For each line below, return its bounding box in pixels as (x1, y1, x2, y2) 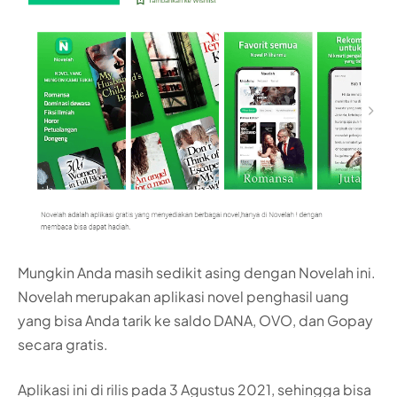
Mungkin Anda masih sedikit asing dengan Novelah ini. (18, 262, 376, 282)
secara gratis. (18, 334, 108, 354)
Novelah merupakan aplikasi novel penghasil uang (18, 286, 349, 306)
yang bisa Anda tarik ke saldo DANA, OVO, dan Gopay (18, 310, 373, 330)
